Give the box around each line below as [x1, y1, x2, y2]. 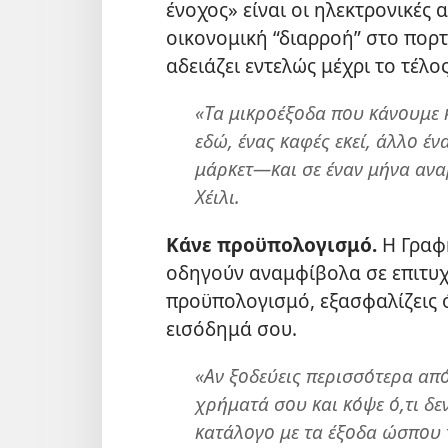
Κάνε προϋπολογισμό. [166, 230, 377, 258]
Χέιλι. [194, 183, 240, 211]
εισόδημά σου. [166, 314, 297, 342]
